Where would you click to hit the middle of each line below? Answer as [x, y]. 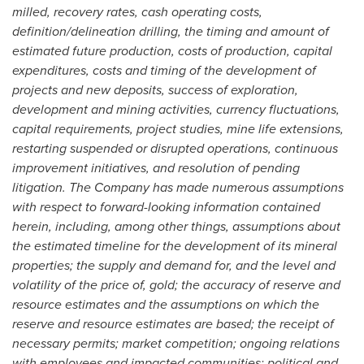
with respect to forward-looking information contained [166, 207]
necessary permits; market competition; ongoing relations [176, 343]
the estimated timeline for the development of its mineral [175, 246]
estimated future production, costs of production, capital [172, 51]
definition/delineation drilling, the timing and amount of [171, 31]
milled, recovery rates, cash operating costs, [137, 12]
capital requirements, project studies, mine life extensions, [178, 129]
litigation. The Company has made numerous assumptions [178, 187]
